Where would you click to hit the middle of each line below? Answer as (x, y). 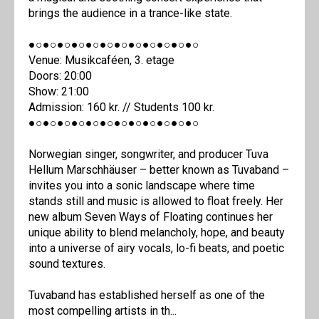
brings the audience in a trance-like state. (130, 14)
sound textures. (67, 264)
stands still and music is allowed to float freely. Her (156, 202)
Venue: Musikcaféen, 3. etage (101, 61)
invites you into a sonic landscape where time (142, 186)
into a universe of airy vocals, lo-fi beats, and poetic (156, 249)
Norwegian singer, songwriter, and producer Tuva (148, 155)
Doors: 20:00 (60, 76)
